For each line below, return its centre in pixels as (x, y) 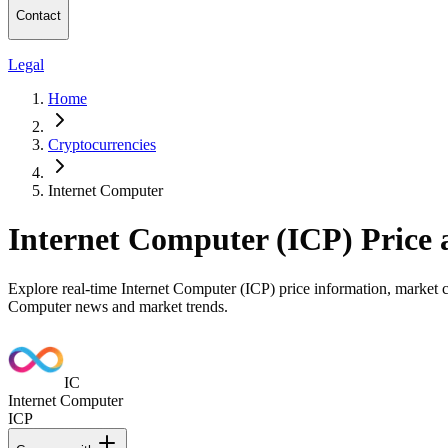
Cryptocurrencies (102, 144)
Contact (38, 16)
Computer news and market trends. (118, 306)
